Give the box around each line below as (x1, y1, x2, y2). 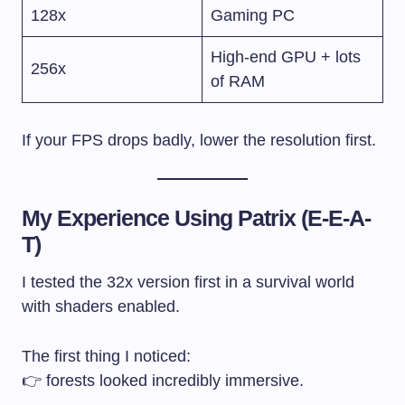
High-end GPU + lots (211, 47, 361, 66)
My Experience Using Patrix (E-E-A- (22, 204, 372, 231)
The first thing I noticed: (22, 346, 191, 365)
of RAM (211, 71, 265, 90)
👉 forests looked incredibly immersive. (22, 371, 304, 390)
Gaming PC (211, 5, 295, 24)
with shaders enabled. (22, 297, 180, 316)
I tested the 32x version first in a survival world (22, 272, 354, 291)
